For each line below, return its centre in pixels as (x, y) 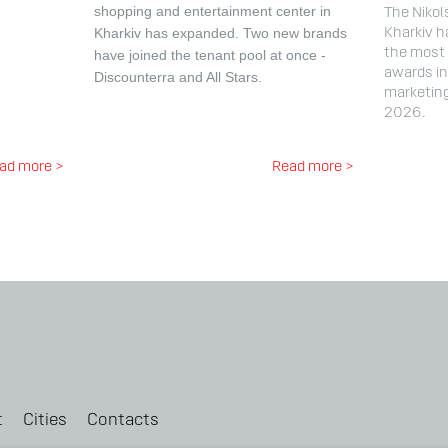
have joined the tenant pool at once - (209, 57)
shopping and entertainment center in (212, 13)
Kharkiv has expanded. (166, 35)
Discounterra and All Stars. (177, 79)
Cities (45, 423)
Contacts (123, 423)
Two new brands (294, 35)
